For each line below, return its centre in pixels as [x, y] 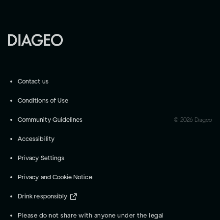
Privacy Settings [41, 158]
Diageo [203, 120]
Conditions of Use [43, 101]
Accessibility [36, 139]
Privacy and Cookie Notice [55, 177]
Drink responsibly [43, 196]
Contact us [33, 82]
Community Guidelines [50, 120]
